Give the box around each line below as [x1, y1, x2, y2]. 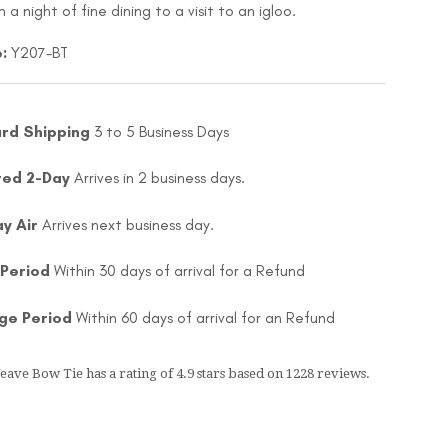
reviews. [314, 366, 370, 382]
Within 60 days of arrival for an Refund [71, 307, 335, 327]
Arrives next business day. [41, 214, 214, 234]
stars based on [194, 366, 286, 382]
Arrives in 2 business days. [73, 168, 245, 188]
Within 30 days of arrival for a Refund [49, 261, 305, 281]
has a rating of [83, 366, 176, 382]
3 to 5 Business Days [93, 121, 229, 141]
